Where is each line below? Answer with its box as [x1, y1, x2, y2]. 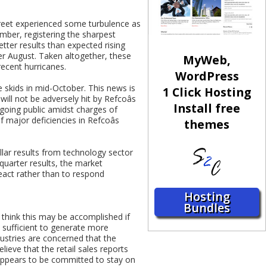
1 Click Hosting [163, 84, 252, 101]
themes [184, 116, 230, 133]
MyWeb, [183, 52, 231, 69]
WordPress [175, 68, 239, 85]
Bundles [184, 200, 231, 216]
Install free [173, 100, 241, 117]
